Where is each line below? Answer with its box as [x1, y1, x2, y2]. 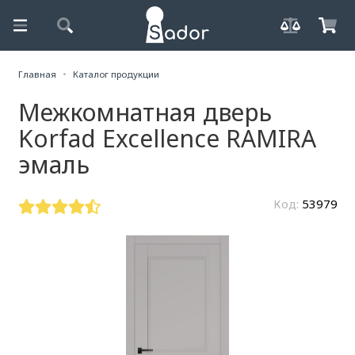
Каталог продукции [73, 68, 160, 81]
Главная [17, 68, 56, 81]
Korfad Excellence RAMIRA [17, 121, 316, 155]
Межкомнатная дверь [17, 95, 272, 128]
